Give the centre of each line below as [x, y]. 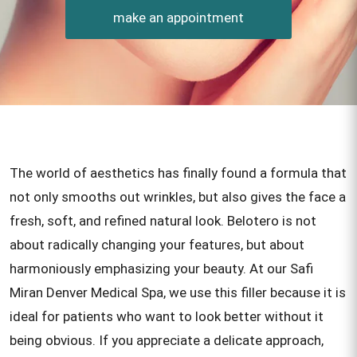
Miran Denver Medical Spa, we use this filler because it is [178, 292]
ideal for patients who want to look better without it [167, 316]
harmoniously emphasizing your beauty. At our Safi [161, 269]
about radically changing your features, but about [157, 245]
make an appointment [178, 17]
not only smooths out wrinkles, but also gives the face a [178, 197]
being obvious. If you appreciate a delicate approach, [167, 340]
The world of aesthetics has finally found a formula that [178, 173]
